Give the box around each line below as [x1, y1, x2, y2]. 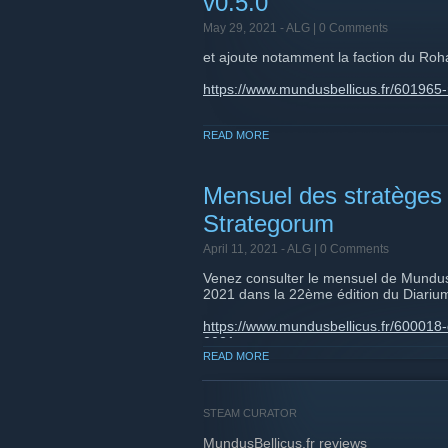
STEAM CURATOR [203, 407, 297, 419]
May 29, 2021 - [203, 21, 286, 35]
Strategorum [203, 210, 334, 237]
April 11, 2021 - [203, 242, 287, 256]
